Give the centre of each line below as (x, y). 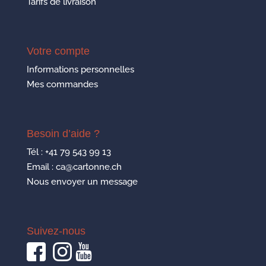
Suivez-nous (56, 231)
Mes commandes (62, 84)
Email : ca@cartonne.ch (74, 167)
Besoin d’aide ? (63, 134)
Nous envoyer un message (82, 182)
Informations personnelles (80, 69)
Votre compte (58, 51)
